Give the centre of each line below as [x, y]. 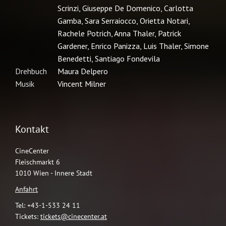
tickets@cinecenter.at [74, 216]
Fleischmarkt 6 [38, 162]
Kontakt [32, 129]
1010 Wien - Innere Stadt [54, 173]
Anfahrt [26, 189]
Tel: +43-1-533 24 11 [48, 205]
